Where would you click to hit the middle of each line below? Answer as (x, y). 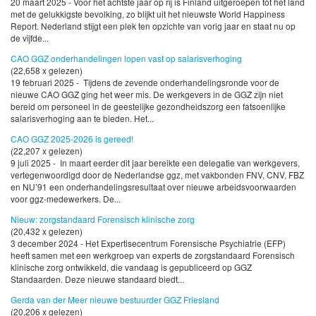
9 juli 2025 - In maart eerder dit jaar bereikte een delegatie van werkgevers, (155, 163)
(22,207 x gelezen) (47, 151)
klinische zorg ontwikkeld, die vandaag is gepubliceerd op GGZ (131, 267)
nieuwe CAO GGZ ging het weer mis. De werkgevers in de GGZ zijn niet (147, 95)
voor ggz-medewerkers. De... (66, 199)
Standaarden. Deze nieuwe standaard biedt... (97, 279)
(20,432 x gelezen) (47, 231)
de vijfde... (30, 38)
